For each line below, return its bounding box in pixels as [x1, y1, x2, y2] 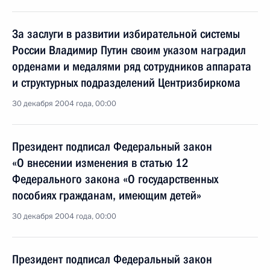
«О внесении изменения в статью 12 [12, 155, 189, 170]
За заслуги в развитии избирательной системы [12, 27, 240, 41]
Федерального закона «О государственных [12, 172, 218, 186]
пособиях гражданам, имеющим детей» [12, 188, 201, 202]
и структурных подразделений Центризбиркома [12, 75, 240, 90]
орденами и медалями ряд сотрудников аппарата [12, 59, 251, 74]
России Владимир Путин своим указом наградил [12, 43, 246, 57]
